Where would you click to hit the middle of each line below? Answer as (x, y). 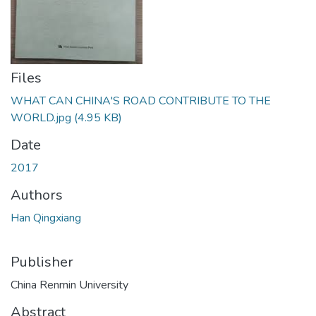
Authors (37, 195)
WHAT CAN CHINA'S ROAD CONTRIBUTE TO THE (141, 101)
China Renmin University (69, 285)
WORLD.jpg (42, 118)
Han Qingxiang (46, 218)
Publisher (42, 262)
